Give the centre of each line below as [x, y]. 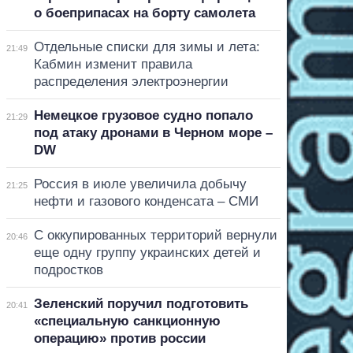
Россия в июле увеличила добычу [140, 184]
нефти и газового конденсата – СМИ [146, 201]
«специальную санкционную [127, 321]
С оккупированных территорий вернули [155, 235]
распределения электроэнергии [131, 81]
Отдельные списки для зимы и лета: [147, 46]
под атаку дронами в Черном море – [153, 132]
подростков [68, 269]
